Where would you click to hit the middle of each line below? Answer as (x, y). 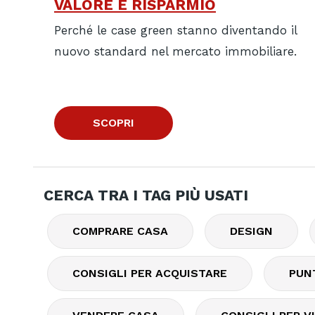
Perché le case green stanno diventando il (175, 31)
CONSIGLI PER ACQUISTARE (150, 273)
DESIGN (251, 231)
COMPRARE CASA (120, 231)
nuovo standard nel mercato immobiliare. (175, 52)
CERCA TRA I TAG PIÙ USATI (146, 195)
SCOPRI (114, 123)
